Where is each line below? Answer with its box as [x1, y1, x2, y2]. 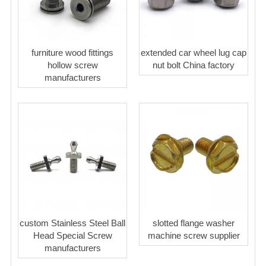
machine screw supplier [147, 230, 240, 240]
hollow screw [47, 59, 98, 70]
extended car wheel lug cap [141, 47, 246, 58]
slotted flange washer [153, 217, 235, 228]
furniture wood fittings [31, 47, 113, 58]
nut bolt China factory [153, 59, 235, 70]
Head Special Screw [33, 230, 112, 240]
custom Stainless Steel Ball [20, 217, 125, 228]
